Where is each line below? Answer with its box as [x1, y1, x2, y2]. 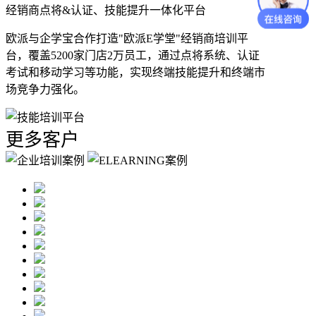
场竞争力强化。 [6, 83, 85, 95]
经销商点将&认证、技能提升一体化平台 [6, 4, 206, 16]
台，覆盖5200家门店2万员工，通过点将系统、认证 [6, 49, 260, 61]
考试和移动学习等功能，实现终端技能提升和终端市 [6, 66, 265, 78]
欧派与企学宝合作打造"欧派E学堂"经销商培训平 [6, 32, 248, 44]
